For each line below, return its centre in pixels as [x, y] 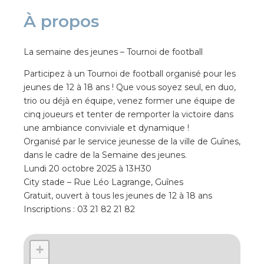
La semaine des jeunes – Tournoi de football [113, 52]
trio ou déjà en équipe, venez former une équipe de [129, 101]
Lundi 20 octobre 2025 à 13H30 [88, 169]
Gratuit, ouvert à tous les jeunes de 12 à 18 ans [118, 196]
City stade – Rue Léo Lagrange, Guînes [103, 182]
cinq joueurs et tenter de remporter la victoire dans [128, 114]
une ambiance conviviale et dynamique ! [106, 128]
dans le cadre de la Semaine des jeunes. [105, 155]
